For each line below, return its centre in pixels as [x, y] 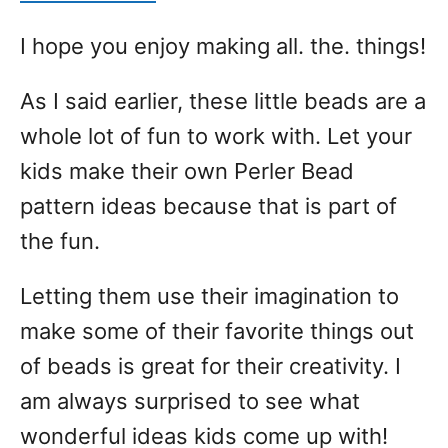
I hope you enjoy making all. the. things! [223, 46]
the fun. [60, 241]
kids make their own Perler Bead [187, 171]
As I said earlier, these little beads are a [223, 101]
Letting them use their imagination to [209, 296]
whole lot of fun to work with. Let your [216, 136]
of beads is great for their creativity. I [210, 366]
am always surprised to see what [190, 401]
